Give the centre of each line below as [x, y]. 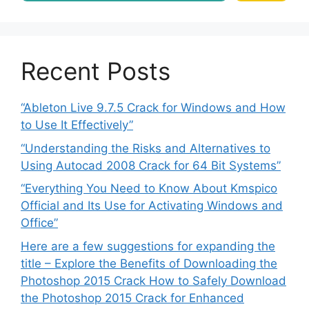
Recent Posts [96, 71]
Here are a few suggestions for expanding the [148, 246]
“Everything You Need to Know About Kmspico [149, 188]
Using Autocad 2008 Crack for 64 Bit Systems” [151, 165]
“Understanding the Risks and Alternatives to [146, 148]
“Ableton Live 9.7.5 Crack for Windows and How [153, 108]
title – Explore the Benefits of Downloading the [149, 263]
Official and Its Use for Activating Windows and [152, 206]
